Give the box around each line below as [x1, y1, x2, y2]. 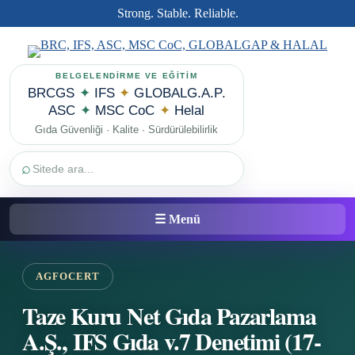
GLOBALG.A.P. [130, 86, 226, 101]
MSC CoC [90, 103, 159, 118]
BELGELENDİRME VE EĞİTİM [55, 71, 198, 80]
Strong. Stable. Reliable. [116, 6, 239, 20]
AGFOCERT [36, 270, 100, 282]
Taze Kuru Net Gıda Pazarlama [22, 298, 316, 333]
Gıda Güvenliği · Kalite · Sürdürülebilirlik [35, 124, 219, 136]
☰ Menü [155, 212, 200, 226]
